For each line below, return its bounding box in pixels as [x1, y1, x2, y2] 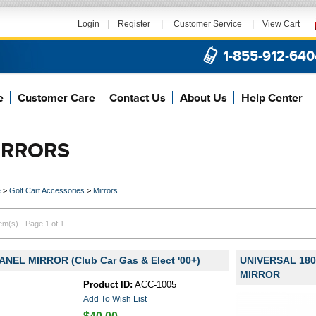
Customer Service [171, 19, 244, 29]
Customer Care [18, 91, 95, 104]
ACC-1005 [133, 279, 177, 290]
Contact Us [109, 91, 166, 104]
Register [118, 19, 150, 29]
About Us [180, 91, 227, 104]
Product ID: [83, 279, 133, 290]
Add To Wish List [83, 294, 147, 304]
